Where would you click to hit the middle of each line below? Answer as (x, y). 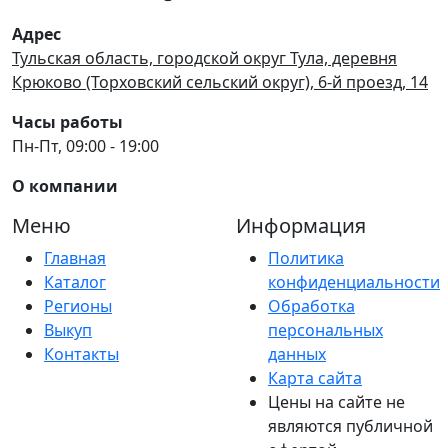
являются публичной (350, 425)
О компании (65, 185)
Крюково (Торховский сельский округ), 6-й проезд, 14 (220, 81)
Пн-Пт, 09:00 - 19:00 (85, 145)
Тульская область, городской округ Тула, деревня (204, 57)
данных (297, 353)
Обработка (311, 305)
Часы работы (67, 121)
